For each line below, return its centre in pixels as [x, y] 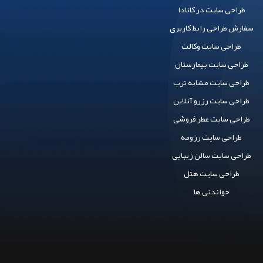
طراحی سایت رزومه [212, 137]
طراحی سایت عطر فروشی [211, 119]
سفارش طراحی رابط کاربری [211, 28]
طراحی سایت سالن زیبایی [211, 155]
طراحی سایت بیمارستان [211, 64]
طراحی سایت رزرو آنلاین [212, 100]
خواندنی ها [211, 191]
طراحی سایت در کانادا [211, 9]
